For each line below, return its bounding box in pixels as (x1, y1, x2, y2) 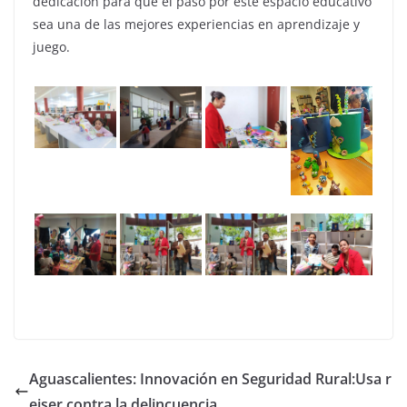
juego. (33, 37, 70, 55)
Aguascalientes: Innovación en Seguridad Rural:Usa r (29, 368, 392, 389)
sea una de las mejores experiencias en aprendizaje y (33, 15, 360, 33)
